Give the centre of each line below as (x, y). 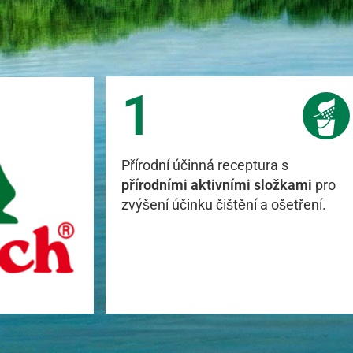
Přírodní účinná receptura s (205, 165)
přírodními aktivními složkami (217, 185)
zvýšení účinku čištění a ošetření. (224, 204)
